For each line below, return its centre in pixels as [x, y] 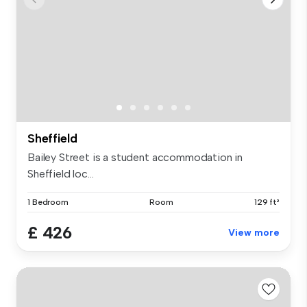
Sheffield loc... [61, 173]
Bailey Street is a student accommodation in [135, 157]
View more [254, 232]
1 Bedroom [48, 202]
